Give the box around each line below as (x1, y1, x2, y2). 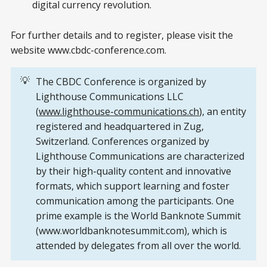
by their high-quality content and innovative (36, 164, 231, 178)
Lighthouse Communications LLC (36, 90, 184, 103)
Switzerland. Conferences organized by (36, 135, 209, 148)
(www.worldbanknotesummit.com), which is (36, 224, 227, 237)
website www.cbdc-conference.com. (11, 44, 166, 57)
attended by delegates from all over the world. (36, 239, 241, 252)
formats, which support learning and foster (36, 179, 229, 193)
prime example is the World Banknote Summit (36, 209, 241, 222)
